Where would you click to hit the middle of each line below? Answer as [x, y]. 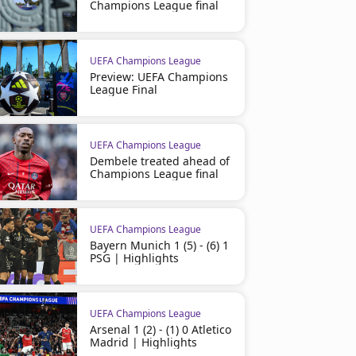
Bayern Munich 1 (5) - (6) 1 [159, 245]
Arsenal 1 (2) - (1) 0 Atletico [160, 329]
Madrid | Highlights [143, 342]
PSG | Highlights [134, 258]
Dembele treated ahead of [159, 161]
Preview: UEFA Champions [159, 77]
